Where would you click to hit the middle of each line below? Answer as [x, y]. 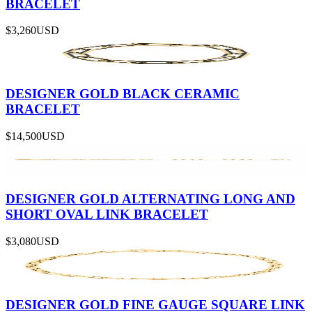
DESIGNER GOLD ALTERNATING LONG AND [150, 199]
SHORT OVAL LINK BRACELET [107, 214]
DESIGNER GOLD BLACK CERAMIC [123, 94]
